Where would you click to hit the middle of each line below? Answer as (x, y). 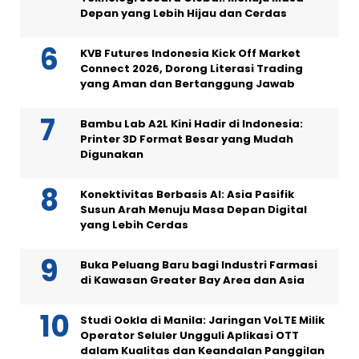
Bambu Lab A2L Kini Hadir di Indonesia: (192, 123)
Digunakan (112, 154)
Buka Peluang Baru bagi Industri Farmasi (199, 264)
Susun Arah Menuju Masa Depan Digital (194, 209)
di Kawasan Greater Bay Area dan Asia (192, 280)
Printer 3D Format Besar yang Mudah (187, 139)
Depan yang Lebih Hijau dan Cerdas (184, 13)
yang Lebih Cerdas (134, 224)
